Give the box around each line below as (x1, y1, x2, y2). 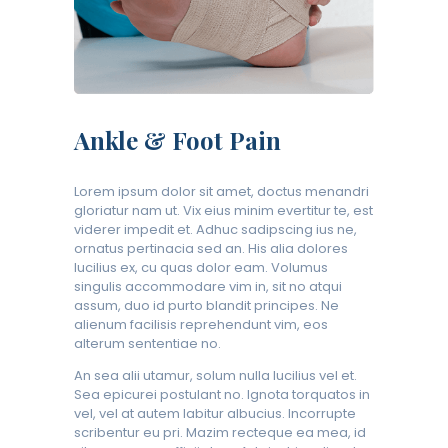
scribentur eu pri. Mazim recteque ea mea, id (74, 422, 366, 442)
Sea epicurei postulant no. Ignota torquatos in (74, 384, 370, 404)
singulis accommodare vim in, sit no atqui (74, 276, 342, 296)
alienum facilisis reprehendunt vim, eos (74, 314, 328, 334)
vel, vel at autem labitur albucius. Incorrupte (74, 403, 356, 423)
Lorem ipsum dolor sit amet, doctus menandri (74, 181, 369, 201)
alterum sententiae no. (74, 333, 221, 353)
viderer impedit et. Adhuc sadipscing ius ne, (74, 219, 357, 239)
